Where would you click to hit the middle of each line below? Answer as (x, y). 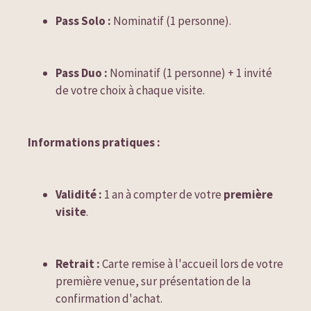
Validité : (79, 195)
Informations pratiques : (94, 143)
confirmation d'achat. (109, 299)
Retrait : (78, 264)
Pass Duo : (82, 73)
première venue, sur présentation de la (153, 281)
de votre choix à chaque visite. (130, 91)
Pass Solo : (83, 21)
